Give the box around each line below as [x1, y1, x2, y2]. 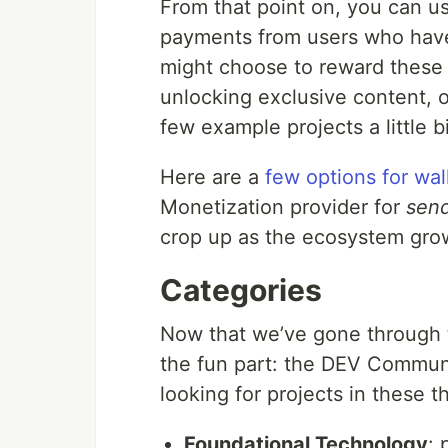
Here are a [160, 165, 265, 190]
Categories [160, 272, 322, 309]
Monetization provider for [160, 195, 406, 220]
